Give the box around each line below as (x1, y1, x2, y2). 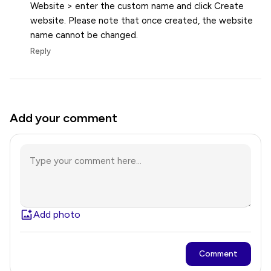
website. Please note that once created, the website (30, 15, 253, 26)
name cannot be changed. (30, 30, 138, 41)
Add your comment (10, 111, 117, 125)
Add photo (33, 209, 80, 220)
